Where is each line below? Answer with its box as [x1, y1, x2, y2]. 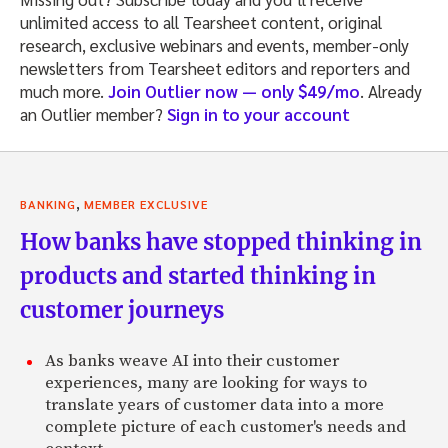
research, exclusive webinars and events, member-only [20, 33, 409, 56]
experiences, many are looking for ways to [45, 371, 367, 394]
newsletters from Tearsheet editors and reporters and [20, 56, 410, 79]
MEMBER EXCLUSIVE [84, 195, 208, 212]
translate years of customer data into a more [45, 393, 384, 416]
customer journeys [20, 295, 224, 324]
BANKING [20, 195, 76, 212]
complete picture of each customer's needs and [45, 415, 406, 438]
